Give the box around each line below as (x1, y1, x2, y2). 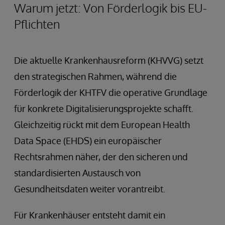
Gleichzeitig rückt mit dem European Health (14, 119, 190, 130)
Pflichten (14, 16, 60, 32)
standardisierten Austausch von (14, 167, 141, 178)
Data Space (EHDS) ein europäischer (14, 135, 162, 146)
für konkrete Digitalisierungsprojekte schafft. (14, 102, 193, 114)
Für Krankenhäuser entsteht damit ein (14, 209, 165, 220)
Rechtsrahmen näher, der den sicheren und (14, 151, 188, 162)
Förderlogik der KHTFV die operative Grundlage (14, 86, 207, 98)
